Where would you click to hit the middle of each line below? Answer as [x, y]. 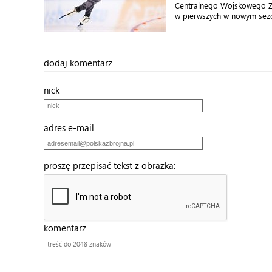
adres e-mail [73, 127]
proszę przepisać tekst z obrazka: [113, 165]
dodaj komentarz [78, 63]
